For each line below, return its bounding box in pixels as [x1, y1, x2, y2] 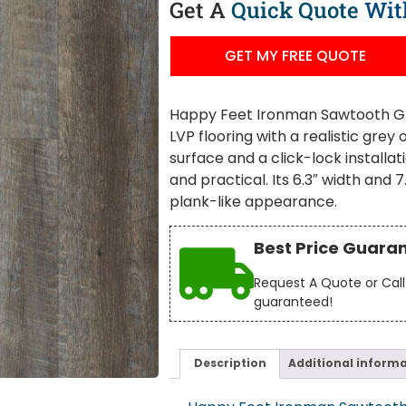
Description [193, 355, 266, 372]
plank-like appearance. [169, 191, 338, 213]
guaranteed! [254, 292, 333, 311]
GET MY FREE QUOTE [225, 45, 367, 67]
